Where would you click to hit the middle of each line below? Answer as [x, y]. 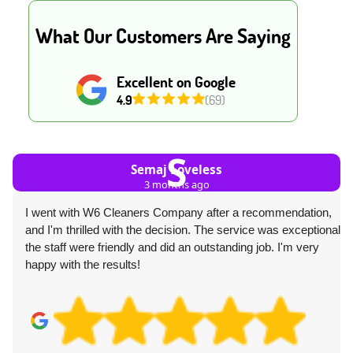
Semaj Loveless [176, 170]
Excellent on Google [176, 82]
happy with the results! [83, 265]
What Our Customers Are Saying [163, 36]
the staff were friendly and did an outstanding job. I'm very [172, 247]
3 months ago [176, 185]
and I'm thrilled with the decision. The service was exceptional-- [187, 230]
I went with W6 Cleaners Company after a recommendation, [178, 213]
